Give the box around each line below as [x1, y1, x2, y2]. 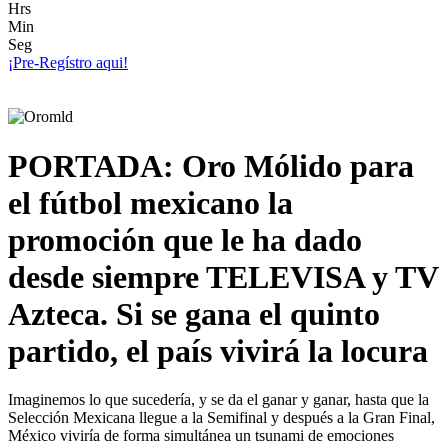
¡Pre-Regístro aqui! [8, 54, 128, 72]
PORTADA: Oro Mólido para [8, 147, 414, 184]
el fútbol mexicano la [8, 184, 293, 221]
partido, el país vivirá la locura [8, 332, 428, 369]
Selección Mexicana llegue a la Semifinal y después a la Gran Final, [8, 409, 435, 427]
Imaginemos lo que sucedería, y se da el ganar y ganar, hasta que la [8, 391, 429, 409]
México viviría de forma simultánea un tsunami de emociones [8, 427, 394, 445]
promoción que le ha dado [8, 221, 362, 258]
